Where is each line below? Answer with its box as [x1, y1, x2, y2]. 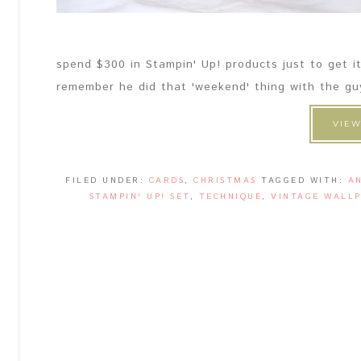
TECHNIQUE [198, 191, 263, 202]
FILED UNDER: [65, 175, 149, 186]
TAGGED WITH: [261, 175, 348, 186]
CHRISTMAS [193, 175, 257, 186]
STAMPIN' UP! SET [89, 191, 190, 202]
